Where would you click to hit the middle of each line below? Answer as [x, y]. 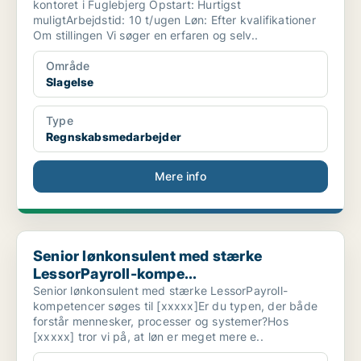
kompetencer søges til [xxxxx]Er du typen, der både [175, 306]
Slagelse [70, 82]
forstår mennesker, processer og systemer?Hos [161, 322]
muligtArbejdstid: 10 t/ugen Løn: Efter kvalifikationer [174, 20]
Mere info [180, 176]
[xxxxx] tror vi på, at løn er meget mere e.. [148, 337]
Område [68, 66]
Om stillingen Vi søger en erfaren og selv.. [146, 35]
